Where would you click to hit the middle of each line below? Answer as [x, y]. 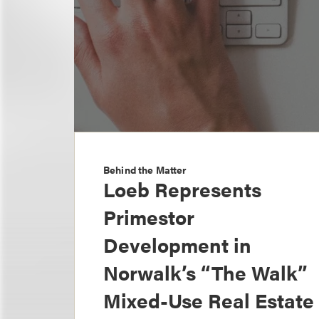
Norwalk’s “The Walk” [205, 272]
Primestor [149, 217]
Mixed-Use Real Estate [209, 300]
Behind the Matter [145, 170]
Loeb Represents [182, 189]
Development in [177, 245]
